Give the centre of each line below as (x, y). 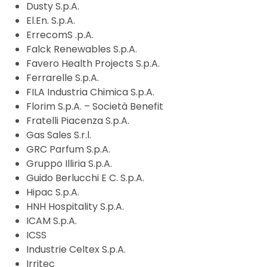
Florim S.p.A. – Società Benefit (95, 107)
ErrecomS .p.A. (60, 35)
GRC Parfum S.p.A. (68, 150)
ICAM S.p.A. (52, 221)
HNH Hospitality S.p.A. (75, 207)
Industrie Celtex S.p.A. (76, 250)
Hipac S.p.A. (53, 193)
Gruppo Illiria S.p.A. (69, 164)
